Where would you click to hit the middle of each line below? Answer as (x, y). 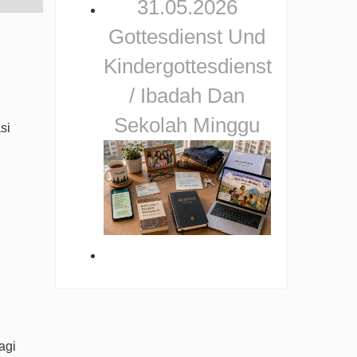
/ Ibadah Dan (187, 96)
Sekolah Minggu (187, 126)
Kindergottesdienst (187, 67)
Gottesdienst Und (187, 37)
